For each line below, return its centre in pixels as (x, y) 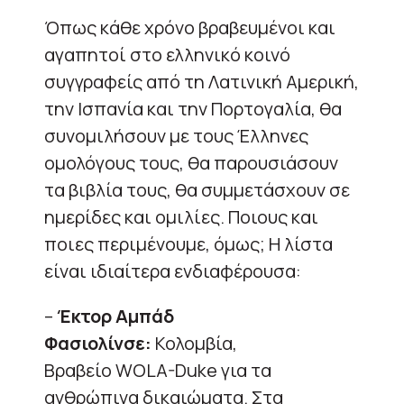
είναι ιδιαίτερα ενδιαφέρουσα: (173, 271)
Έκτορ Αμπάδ (115, 317)
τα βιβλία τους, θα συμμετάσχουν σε (197, 190)
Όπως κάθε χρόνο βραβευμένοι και (190, 28)
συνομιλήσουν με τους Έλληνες (176, 136)
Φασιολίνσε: (98, 344)
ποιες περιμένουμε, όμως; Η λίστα (188, 244)
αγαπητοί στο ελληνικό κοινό (167, 55)
